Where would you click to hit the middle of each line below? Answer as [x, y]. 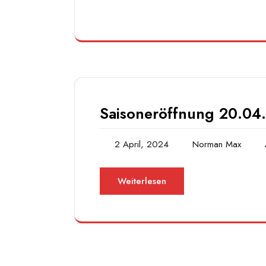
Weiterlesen [142, 181]
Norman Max [217, 145]
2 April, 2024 [142, 145]
